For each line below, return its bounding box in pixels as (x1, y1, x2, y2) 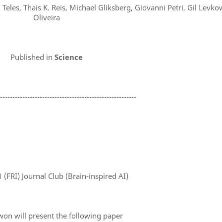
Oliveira (33, 12, 60, 23)
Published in (10, 52, 53, 62)
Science (53, 52, 83, 62)
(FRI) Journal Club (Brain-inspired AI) (1, 171, 128, 181)
